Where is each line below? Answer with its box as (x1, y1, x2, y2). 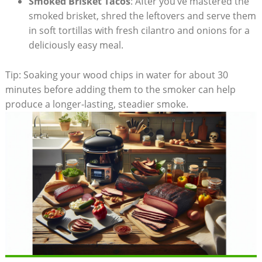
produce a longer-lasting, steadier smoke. (5, 97, 188, 111)
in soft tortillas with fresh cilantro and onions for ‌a (28, 24, 250, 37)
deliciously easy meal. (28, 39, 123, 52)
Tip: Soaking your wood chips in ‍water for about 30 (5, 68, 228, 81)
